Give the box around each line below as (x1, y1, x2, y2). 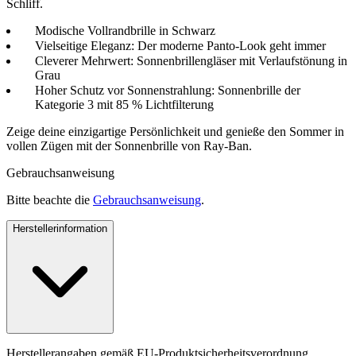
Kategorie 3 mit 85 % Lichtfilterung (35, 97, 214, 111)
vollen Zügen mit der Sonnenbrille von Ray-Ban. (6, 138, 252, 153)
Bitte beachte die (6, 192, 93, 207)
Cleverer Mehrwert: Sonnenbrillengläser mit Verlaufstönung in (35, 53, 347, 68)
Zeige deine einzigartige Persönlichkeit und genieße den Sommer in (6, 124, 344, 138)
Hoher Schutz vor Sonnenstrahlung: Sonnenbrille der (35, 83, 300, 97)
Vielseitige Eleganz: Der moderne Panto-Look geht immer (35, 38, 326, 52)
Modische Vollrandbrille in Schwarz (35, 23, 215, 37)
